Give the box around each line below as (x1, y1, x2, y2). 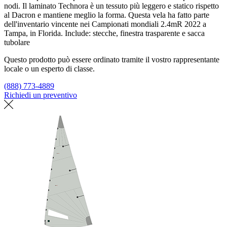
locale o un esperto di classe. (4, 64, 95, 73)
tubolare (4, 38, 30, 47)
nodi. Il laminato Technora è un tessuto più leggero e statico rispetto (4, 2, 219, 11)
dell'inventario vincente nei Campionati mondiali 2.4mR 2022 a (4, 20, 206, 29)
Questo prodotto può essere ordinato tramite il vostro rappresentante (4, 55, 219, 64)
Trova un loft (79, 91, 121, 100)
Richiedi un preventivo (4, 91, 77, 100)
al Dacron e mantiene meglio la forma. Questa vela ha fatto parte (4, 11, 209, 20)
